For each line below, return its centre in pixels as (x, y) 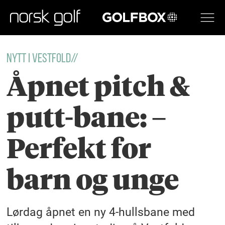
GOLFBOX (111, 17)
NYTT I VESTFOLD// (43, 59)
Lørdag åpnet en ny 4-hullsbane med (101, 212)
